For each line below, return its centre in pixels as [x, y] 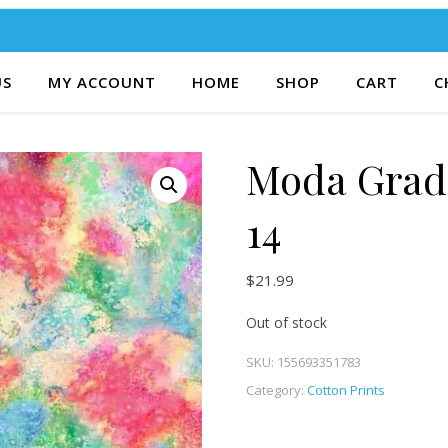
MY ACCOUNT [101, 82]
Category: [276, 390]
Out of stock [286, 322]
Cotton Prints [345, 390]
